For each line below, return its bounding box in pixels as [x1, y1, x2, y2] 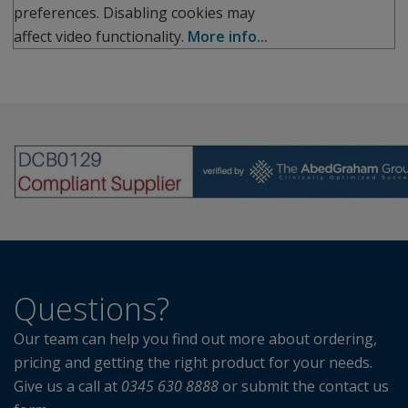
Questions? [14, 288, 169, 331]
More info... [188, 26, 268, 47]
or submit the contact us [219, 376, 389, 397]
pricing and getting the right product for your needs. [14, 352, 372, 373]
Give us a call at [14, 376, 121, 397]
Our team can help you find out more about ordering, [14, 329, 377, 350]
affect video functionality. [14, 26, 188, 47]
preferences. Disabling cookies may [14, 3, 255, 24]
